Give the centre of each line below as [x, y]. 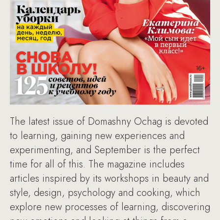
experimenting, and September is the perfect [105, 150]
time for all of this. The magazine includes [97, 164]
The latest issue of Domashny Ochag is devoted [109, 121]
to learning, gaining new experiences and [97, 136]
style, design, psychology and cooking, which [105, 192]
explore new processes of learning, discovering [110, 207]
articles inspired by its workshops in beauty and [109, 178]
